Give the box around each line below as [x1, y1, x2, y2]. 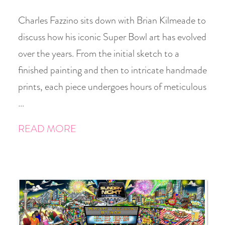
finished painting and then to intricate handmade [18, 63, 207, 77]
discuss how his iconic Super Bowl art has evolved [18, 30, 206, 44]
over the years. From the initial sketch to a [18, 46, 179, 61]
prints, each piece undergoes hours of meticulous [18, 79, 206, 94]
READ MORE [18, 122, 76, 136]
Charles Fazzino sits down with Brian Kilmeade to [18, 13, 206, 28]
